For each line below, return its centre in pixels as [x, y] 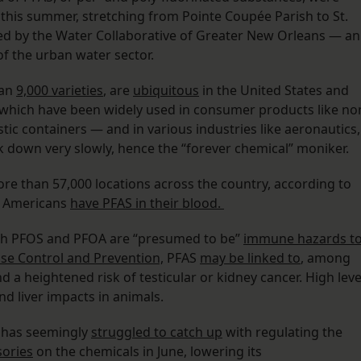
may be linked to [250, 258]
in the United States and [274, 91]
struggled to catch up [157, 332]
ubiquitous [166, 91]
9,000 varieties [60, 91]
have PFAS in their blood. [147, 203]
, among [326, 258]
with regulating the [282, 332]
